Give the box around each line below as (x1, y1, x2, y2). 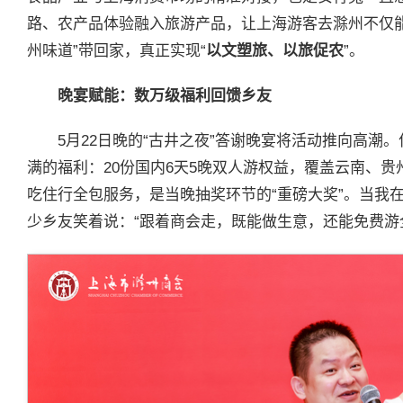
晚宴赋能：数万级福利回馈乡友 (58, 87, 272, 105)
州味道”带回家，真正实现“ (27, 42, 206, 60)
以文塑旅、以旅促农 (206, 42, 344, 60)
